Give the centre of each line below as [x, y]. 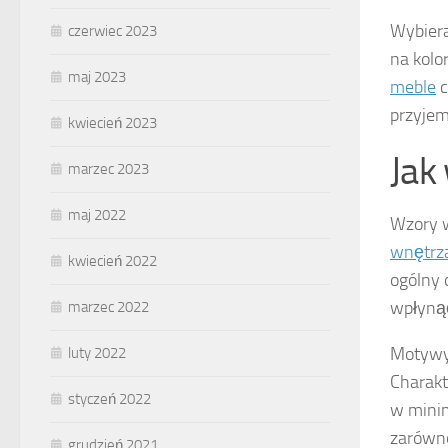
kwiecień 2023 [112, 123]
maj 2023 [97, 77]
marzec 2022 [108, 307]
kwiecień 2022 [112, 261]
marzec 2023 [108, 169]
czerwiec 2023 [112, 31]
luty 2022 [97, 353]
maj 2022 [97, 215]
